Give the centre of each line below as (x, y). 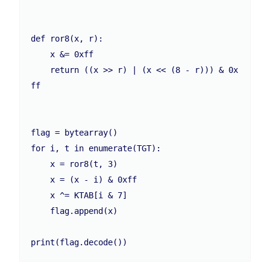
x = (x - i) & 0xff (41, 180)
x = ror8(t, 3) (41, 164)
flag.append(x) (41, 211)
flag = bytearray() (74, 133)
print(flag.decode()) (79, 243)
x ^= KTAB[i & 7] (41, 196)
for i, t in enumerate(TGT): (96, 149)
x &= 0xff (41, 55)
